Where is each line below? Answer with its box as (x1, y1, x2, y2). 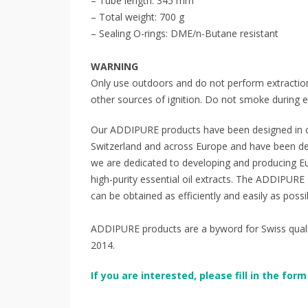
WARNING (91, 60, 138, 74)
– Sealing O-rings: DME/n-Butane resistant (91, 27, 278, 41)
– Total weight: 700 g (91, 10, 184, 24)
